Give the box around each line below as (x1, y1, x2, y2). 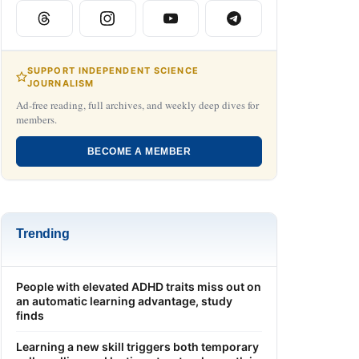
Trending (16, 226, 70, 240)
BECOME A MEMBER (87, 145, 192, 157)
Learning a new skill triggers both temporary (16, 339, 259, 353)
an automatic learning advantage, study (16, 293, 232, 308)
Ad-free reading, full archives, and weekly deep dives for (16, 97, 259, 112)
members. (16, 111, 57, 127)
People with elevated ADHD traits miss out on (16, 279, 261, 293)
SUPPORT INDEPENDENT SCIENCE (27, 64, 199, 76)
